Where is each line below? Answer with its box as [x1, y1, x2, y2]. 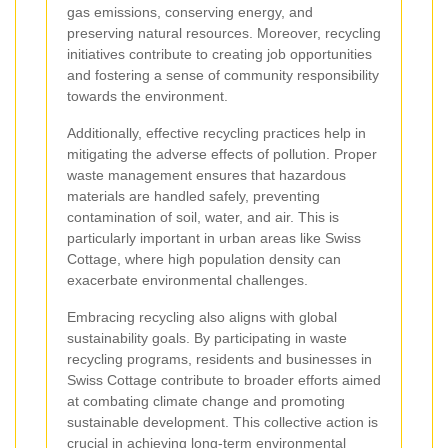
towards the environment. [67, 87, 228, 104]
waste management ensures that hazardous [67, 166, 346, 183]
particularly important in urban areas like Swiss [67, 229, 361, 246]
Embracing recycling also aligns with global [67, 308, 337, 325]
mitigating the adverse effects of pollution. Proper [67, 145, 377, 162]
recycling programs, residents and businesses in [67, 350, 372, 367]
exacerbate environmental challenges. [67, 271, 308, 288]
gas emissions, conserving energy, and [67, 3, 313, 20]
